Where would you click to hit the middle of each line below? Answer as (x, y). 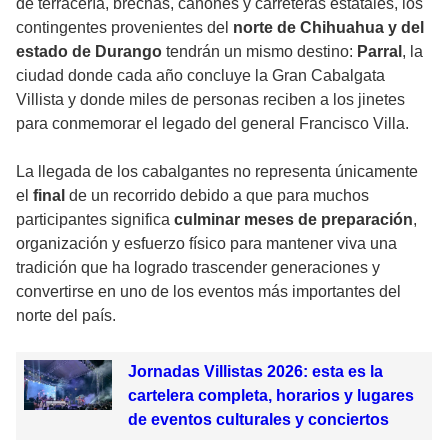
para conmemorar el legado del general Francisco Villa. (212, 124)
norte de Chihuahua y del (328, 28)
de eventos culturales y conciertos (258, 420)
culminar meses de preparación (293, 220)
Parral (379, 52)
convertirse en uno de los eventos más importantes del (208, 292)
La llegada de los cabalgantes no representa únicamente (217, 172)
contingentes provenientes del (124, 28)
